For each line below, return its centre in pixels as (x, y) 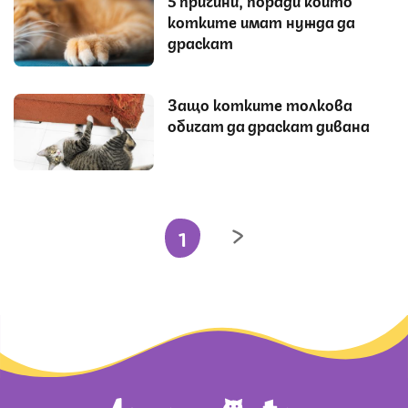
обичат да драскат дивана (269, 124)
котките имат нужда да (261, 20)
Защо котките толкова (260, 103)
